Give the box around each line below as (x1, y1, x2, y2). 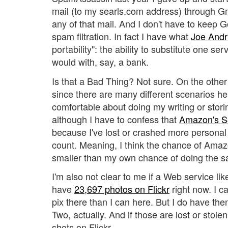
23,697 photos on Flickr (74, 182, 169, 196)
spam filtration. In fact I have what (52, 30, 191, 43)
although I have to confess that (52, 112, 179, 126)
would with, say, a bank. (52, 55, 149, 69)
